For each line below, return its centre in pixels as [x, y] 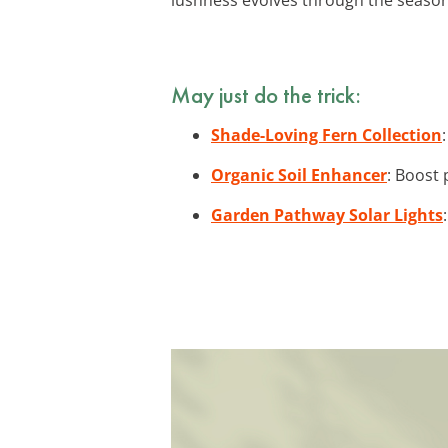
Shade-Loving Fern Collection [326, 134]
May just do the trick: [266, 94]
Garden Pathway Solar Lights [327, 214]
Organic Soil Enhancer [299, 174]
